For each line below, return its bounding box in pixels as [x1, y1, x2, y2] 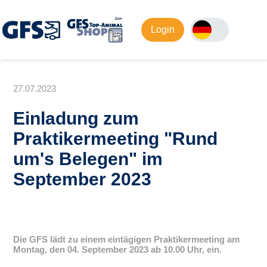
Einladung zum [13, 108, 139, 128]
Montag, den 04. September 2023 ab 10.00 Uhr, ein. [13, 244, 222, 254]
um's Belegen [13, 148, 129, 169]
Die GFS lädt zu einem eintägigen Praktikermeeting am [13, 234, 240, 244]
